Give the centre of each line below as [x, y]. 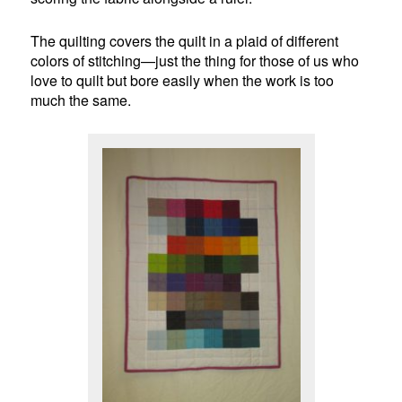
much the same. [81, 100]
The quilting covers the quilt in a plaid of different [185, 41]
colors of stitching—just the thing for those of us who [195, 61]
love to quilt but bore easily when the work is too [183, 81]
